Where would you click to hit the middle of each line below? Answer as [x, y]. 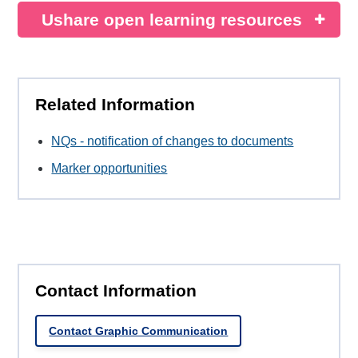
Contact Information [116, 291]
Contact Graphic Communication [139, 330]
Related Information [115, 104]
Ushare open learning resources [172, 20]
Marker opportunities [109, 169]
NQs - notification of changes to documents [173, 141]
